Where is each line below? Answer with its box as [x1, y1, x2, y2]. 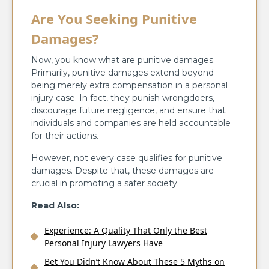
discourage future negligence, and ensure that [31, 104, 226, 116]
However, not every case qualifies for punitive [31, 152, 222, 163]
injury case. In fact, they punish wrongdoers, [31, 92, 214, 103]
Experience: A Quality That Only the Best [44, 224, 207, 236]
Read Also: [31, 199, 79, 211]
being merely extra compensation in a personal [31, 79, 228, 91]
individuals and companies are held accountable [31, 117, 231, 128]
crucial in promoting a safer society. [31, 177, 179, 189]
